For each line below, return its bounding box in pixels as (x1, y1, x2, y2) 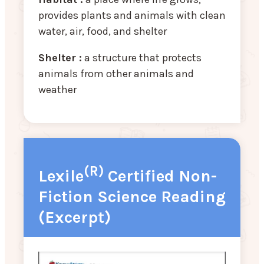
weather (38, 82, 77, 96)
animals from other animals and (38, 67, 194, 80)
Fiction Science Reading (38, 187, 226, 207)
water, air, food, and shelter (38, 24, 167, 38)
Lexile (38, 166, 84, 186)
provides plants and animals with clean (38, 8, 226, 22)
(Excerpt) (38, 207, 111, 227)
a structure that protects (82, 51, 202, 64)
